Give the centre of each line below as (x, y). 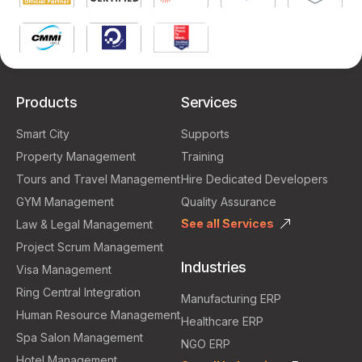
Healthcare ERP (224, 321)
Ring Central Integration (78, 292)
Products (46, 102)
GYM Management (65, 202)
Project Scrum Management (90, 247)
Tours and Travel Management (98, 179)
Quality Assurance (229, 202)
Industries (213, 267)
